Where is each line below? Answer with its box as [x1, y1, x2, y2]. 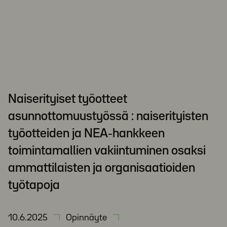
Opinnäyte [66, 214, 107, 222]
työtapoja [8, 180, 60, 191]
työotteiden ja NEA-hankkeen [8, 128, 165, 139]
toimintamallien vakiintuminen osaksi [8, 145, 206, 157]
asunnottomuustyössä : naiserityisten [8, 111, 208, 122]
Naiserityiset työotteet [8, 94, 127, 105]
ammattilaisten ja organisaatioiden [8, 163, 195, 174]
